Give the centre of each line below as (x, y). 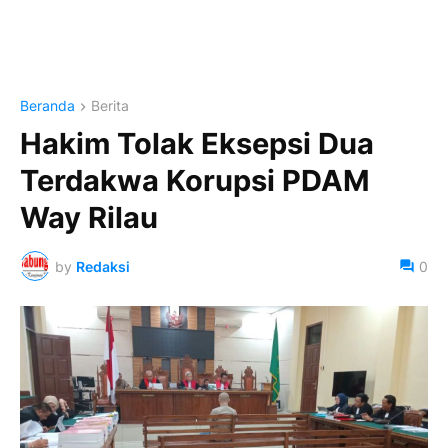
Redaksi (103, 266)
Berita (110, 105)
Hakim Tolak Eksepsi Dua (197, 144)
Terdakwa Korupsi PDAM (195, 181)
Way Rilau (89, 218)
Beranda (47, 105)
